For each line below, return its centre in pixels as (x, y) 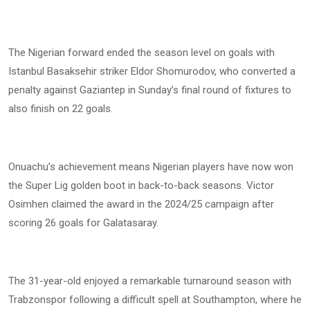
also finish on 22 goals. (61, 109)
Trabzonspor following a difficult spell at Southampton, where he (155, 300)
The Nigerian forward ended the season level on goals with (142, 53)
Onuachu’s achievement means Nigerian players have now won (151, 167)
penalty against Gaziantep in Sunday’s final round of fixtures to (150, 90)
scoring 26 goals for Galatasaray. (83, 223)
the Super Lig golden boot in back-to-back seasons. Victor (141, 186)
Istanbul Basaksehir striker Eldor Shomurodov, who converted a (152, 72)
